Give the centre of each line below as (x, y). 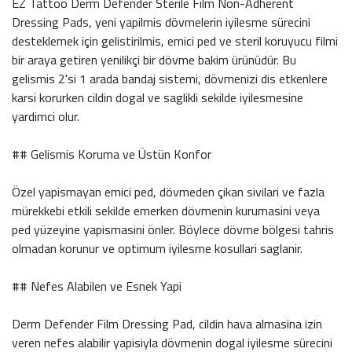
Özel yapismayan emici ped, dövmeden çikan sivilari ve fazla (168, 192)
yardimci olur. (46, 116)
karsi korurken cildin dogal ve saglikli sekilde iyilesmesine (158, 97)
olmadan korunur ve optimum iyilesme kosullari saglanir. (157, 248)
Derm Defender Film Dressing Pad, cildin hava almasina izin (167, 324)
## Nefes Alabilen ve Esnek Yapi (97, 286)
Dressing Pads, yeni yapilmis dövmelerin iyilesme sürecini (161, 22)
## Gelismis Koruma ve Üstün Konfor (112, 154)
